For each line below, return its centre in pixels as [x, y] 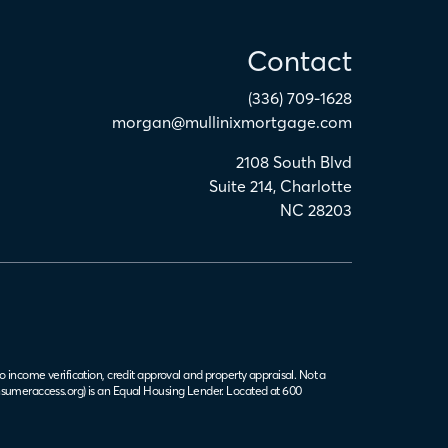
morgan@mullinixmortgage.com [232, 122]
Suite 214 [241, 186]
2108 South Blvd [294, 162]
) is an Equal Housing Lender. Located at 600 [192, 390]
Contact [299, 61]
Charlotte [316, 186]
